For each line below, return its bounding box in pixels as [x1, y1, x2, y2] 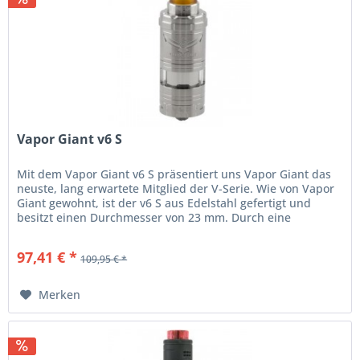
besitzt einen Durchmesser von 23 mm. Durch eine [17, 210, 292, 226]
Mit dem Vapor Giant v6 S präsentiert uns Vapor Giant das [17, 166, 332, 182]
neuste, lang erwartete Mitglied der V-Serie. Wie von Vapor [17, 181, 335, 197]
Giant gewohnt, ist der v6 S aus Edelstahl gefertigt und [17, 195, 312, 211]
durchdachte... [17, 224, 96, 240]
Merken [39, 287, 81, 303]
